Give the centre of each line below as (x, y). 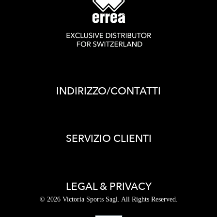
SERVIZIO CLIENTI (108, 139)
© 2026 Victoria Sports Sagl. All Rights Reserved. (108, 199)
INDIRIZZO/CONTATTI (108, 92)
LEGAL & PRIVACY (108, 186)
